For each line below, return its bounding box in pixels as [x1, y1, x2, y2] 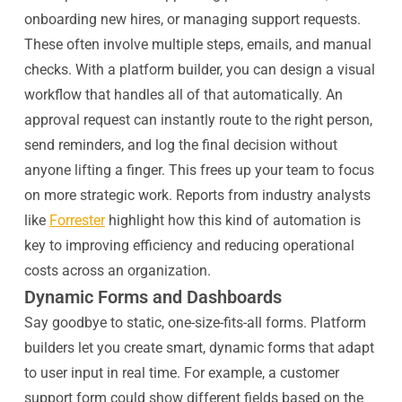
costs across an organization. [23, 262, 211, 279]
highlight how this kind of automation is [104, 212, 361, 229]
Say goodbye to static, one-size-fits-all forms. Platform [23, 314, 366, 331]
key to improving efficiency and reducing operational [23, 237, 354, 254]
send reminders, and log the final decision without [23, 136, 337, 153]
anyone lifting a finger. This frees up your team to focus [23, 162, 374, 179]
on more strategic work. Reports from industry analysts [23, 187, 371, 204]
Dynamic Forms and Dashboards [23, 286, 282, 308]
